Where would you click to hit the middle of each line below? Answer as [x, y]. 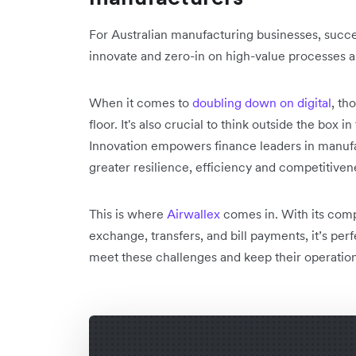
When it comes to [141, 103]
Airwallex [193, 214]
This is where [128, 214]
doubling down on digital [262, 103]
